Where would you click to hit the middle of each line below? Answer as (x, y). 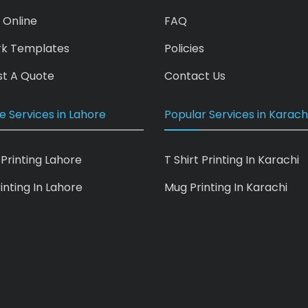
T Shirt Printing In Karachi (232, 159)
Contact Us (195, 76)
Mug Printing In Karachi (226, 187)
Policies (184, 48)
